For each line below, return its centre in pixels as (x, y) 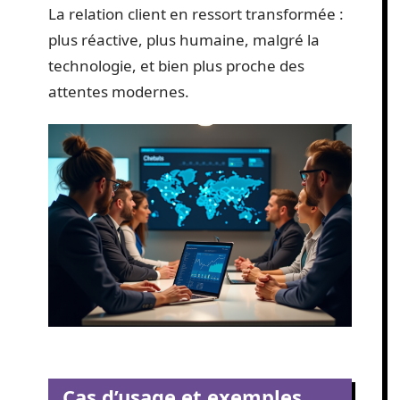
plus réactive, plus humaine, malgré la (184, 39)
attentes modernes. (119, 91)
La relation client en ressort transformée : (196, 13)
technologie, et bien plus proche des (176, 65)
